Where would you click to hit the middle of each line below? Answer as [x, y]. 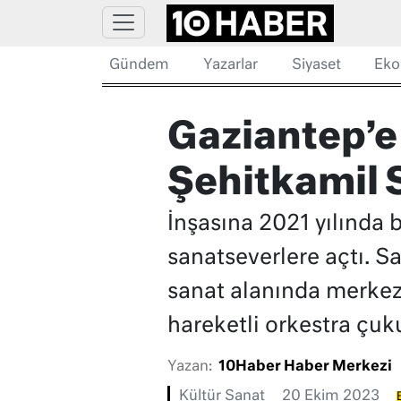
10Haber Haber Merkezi [305, 367]
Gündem [139, 65]
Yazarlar [230, 65]
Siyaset [316, 65]
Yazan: [189, 367]
